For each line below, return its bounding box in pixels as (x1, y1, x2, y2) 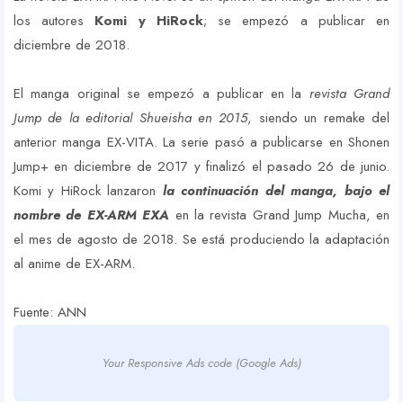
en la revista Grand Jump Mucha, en (169, 205, 390, 226)
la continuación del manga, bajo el (162, 181, 390, 201)
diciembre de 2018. (13, 35, 130, 56)
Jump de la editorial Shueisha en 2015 (13, 108, 248, 129)
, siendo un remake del (247, 108, 390, 129)
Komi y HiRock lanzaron (13, 181, 163, 201)
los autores (13, 11, 95, 31)
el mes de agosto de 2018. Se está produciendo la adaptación (13, 229, 390, 250)
